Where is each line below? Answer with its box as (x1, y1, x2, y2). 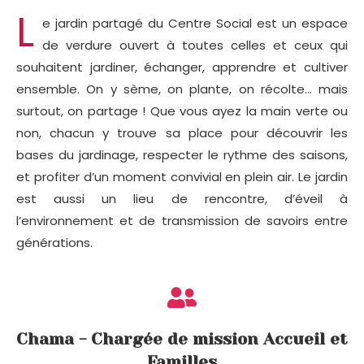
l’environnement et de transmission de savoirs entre (16, 211, 348, 229)
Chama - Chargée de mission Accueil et (16, 329, 348, 349)
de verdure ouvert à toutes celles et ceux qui (42, 36, 348, 54)
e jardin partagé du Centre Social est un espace (42, 14, 348, 32)
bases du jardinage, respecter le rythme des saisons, (16, 145, 348, 163)
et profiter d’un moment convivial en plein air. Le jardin (16, 167, 348, 185)
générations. (16, 233, 93, 251)
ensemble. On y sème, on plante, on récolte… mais (16, 80, 348, 97)
